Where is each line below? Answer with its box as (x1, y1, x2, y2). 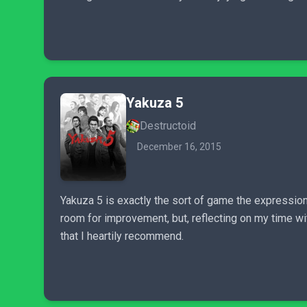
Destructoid (140, 119, 196, 132)
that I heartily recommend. (60, 230, 184, 243)
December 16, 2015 (137, 141, 221, 152)
